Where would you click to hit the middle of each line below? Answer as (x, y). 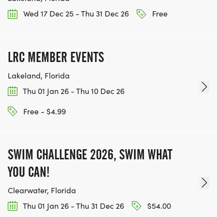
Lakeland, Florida (39, 75)
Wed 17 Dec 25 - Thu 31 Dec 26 (75, 14)
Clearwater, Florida (42, 190)
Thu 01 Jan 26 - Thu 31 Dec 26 (73, 206)
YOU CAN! (29, 172)
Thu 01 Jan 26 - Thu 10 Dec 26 (73, 91)
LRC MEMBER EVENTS (56, 57)
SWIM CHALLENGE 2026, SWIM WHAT (90, 155)
